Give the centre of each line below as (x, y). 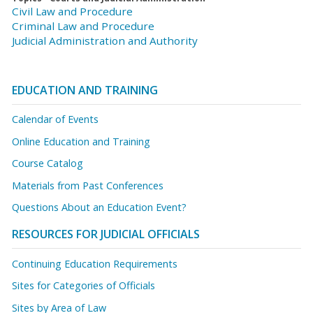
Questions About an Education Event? (99, 208)
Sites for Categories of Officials (83, 286)
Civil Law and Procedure (72, 11)
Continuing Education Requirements (95, 263)
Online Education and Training (81, 141)
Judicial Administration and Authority (105, 40)
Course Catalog (48, 163)
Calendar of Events (55, 119)
